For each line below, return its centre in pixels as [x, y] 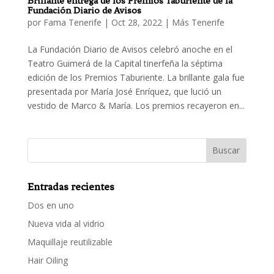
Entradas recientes [71, 186]
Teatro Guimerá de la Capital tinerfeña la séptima [125, 63]
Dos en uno [50, 205]
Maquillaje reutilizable [70, 242]
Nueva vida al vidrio [66, 223]
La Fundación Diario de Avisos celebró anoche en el [130, 49]
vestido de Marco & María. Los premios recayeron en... [136, 105]
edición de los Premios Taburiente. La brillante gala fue [136, 77]
